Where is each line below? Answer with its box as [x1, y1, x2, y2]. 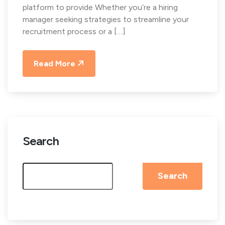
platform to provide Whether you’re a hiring [23, 2, 178, 12]
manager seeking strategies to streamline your [23, 14, 189, 24]
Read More [34, 58, 75, 68]
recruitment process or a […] [23, 26, 126, 36]
